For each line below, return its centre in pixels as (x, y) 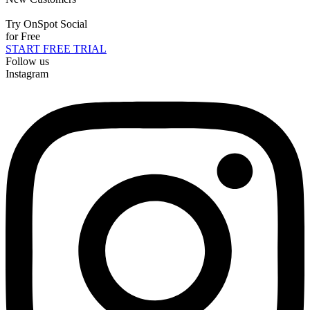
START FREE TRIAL (56, 48)
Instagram (27, 73)
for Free (23, 36)
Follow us (27, 61)
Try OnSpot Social (46, 24)
